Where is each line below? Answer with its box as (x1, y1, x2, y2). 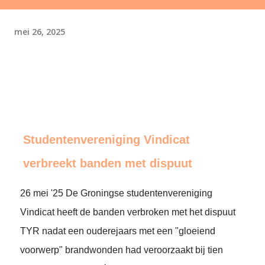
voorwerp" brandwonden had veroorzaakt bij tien (20, 245, 223, 255)
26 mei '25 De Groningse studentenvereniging (20, 188, 212, 198)
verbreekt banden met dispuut (23, 157, 192, 170)
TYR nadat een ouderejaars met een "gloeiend (20, 226, 215, 236)
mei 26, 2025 (14, 25, 65, 37)
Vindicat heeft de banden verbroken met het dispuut (20, 207, 235, 217)
